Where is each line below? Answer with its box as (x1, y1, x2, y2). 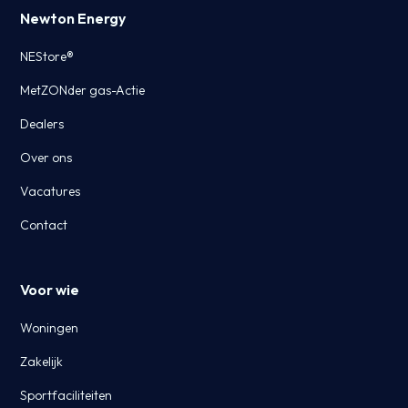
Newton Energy (20, 8, 127, 27)
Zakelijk (20, 352, 64, 370)
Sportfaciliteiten (20, 386, 113, 403)
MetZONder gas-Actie (20, 81, 146, 98)
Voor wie (20, 280, 80, 299)
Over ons (20, 148, 73, 166)
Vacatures (20, 182, 81, 199)
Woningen (20, 319, 79, 336)
